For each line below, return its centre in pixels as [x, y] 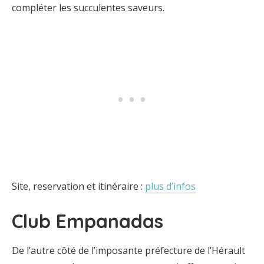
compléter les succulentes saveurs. [88, 8]
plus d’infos [170, 186]
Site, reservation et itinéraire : [78, 186]
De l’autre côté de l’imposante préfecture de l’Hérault [128, 250]
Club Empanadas [88, 221]
